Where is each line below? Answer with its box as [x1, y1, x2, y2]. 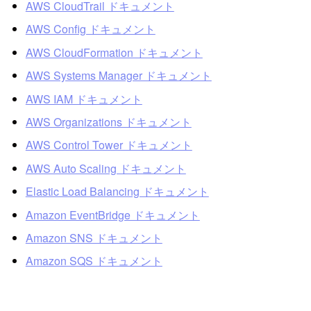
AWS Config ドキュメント [25, 21, 155, 37]
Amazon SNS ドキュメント [25, 229, 162, 246]
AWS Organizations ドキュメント [25, 113, 192, 130]
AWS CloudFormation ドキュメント [25, 44, 203, 60]
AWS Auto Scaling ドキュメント [25, 160, 186, 176]
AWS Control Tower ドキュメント [25, 137, 192, 153]
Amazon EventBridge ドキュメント [25, 206, 200, 223]
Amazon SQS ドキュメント [25, 253, 162, 269]
